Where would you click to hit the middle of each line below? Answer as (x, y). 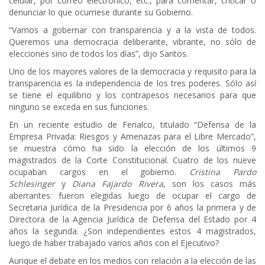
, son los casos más (209, 184)
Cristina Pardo (223, 172)
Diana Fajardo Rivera (118, 184)
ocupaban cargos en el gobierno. (99, 172)
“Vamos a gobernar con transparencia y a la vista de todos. (132, 30)
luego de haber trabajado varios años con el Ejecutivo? (114, 243)
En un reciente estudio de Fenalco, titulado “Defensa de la (132, 125)
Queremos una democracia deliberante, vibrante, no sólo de (132, 42)
